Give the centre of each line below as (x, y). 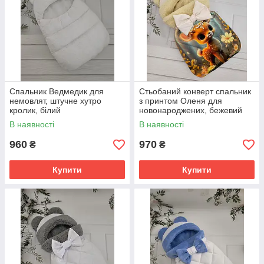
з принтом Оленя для (181, 101)
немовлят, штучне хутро (55, 101)
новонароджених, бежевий (191, 110)
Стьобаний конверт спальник (195, 91)
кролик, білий (35, 110)
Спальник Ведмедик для (57, 91)
